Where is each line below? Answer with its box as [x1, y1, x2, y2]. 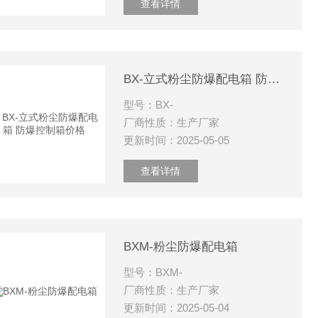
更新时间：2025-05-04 [123, 302, 229, 314]
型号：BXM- [123, 266, 182, 278]
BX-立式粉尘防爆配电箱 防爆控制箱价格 [267, 72, 280, 86]
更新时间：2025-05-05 [123, 134, 229, 146]
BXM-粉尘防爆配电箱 [123, 240, 238, 253]
